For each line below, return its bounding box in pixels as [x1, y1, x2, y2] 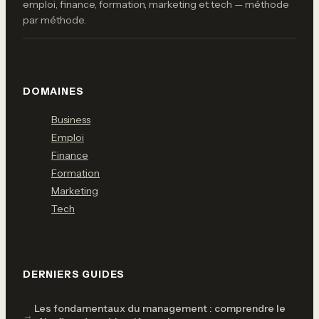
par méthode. [23, 13, 86, 26]
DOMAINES [23, 85, 84, 97]
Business [51, 113, 90, 126]
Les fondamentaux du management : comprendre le [34, 301, 286, 315]
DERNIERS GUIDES [23, 268, 125, 280]
